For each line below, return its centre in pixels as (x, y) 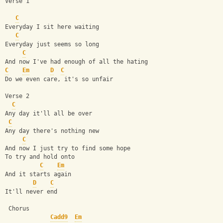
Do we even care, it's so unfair (59, 79)
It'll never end (31, 192)
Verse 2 (17, 96)
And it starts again (38, 174)
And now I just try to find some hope (68, 149)
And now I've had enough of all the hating (76, 62)
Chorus (17, 209)
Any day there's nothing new (52, 131)
